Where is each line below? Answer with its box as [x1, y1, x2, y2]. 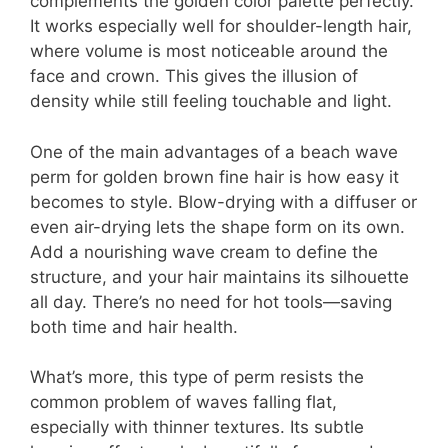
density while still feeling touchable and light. [30, 91, 392, 112]
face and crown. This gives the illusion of [30, 66, 358, 87]
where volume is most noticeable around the [30, 41, 388, 62]
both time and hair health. [30, 316, 238, 337]
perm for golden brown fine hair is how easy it [30, 166, 399, 187]
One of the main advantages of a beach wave [30, 141, 398, 162]
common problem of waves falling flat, [30, 392, 337, 413]
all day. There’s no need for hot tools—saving [30, 291, 392, 312]
